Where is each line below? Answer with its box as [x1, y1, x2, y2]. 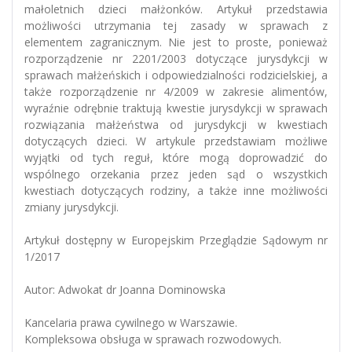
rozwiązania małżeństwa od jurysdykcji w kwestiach [24, 116, 328, 132]
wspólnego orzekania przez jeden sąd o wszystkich [24, 166, 328, 181]
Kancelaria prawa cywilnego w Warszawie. [24, 314, 237, 330]
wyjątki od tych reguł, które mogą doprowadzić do [24, 149, 328, 165]
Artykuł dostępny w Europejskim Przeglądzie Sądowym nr [24, 232, 328, 247]
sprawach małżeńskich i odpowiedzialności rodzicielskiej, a [24, 67, 328, 82]
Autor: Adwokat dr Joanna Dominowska [24, 281, 225, 297]
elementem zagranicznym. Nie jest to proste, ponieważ [24, 34, 328, 49]
